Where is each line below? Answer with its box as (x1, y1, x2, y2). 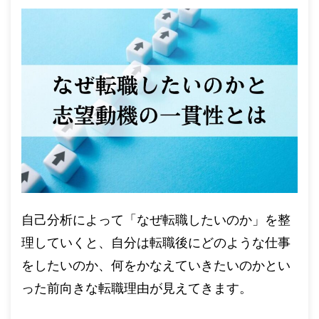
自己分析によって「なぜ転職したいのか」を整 (21, 212, 291, 227)
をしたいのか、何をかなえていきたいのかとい (21, 258, 291, 273)
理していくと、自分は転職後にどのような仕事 (21, 235, 291, 250)
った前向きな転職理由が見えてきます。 (21, 281, 252, 296)
